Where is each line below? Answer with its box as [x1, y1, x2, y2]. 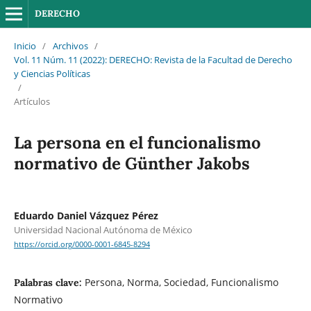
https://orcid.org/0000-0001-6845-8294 [13, 239, 150, 250]
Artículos [13, 94, 50, 108]
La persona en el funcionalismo [13, 131, 261, 153]
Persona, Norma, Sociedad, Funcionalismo [84, 276, 278, 289]
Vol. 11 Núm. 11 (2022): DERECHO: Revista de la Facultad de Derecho [13, 53, 292, 66]
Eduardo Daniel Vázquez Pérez [13, 208, 158, 222]
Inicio [13, 39, 36, 52]
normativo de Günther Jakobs [13, 152, 250, 174]
